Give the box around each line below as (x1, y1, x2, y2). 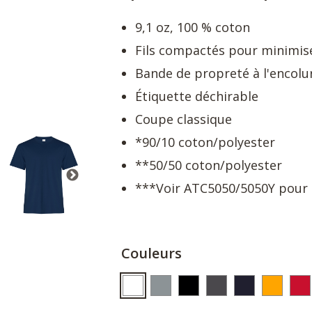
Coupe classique (135, 111, 232, 127)
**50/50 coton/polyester (135, 157, 282, 173)
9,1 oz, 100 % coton (135, 19, 250, 36)
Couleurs (121, 244, 182, 263)
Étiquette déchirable (135, 88, 258, 104)
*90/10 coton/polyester (135, 134, 275, 150)
